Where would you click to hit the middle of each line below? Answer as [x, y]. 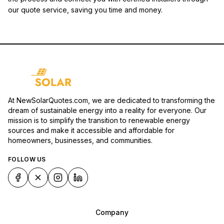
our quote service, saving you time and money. [85, 9]
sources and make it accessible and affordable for [91, 130]
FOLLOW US [27, 159]
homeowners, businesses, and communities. [80, 140]
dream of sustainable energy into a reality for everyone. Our [107, 110]
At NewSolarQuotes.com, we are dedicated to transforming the [111, 100]
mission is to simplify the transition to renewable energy [99, 120]
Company [112, 212]
